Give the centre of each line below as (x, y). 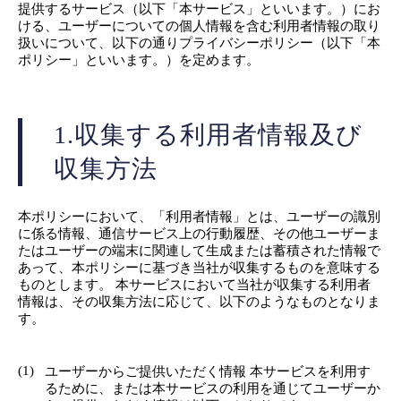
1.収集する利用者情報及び (208, 134)
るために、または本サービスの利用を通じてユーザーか (213, 388)
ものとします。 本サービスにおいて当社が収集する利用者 (194, 284)
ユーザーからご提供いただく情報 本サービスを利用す (208, 371)
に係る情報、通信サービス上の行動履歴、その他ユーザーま (199, 233)
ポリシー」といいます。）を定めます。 (139, 60)
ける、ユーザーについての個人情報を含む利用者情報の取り (199, 26)
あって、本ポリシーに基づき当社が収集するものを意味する (199, 267)
